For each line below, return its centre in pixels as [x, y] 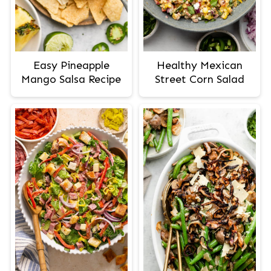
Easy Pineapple [71, 66]
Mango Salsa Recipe [71, 80]
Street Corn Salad [200, 80]
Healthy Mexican [200, 66]
